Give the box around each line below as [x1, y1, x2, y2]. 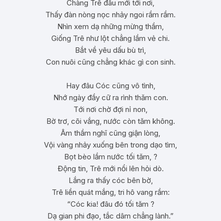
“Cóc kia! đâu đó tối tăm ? [67, 199, 154, 209]
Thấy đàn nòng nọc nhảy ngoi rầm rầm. [45, 10, 176, 19]
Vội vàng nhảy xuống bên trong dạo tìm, [44, 140, 177, 149]
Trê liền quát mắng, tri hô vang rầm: [51, 187, 170, 197]
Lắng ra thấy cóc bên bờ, [68, 176, 153, 185]
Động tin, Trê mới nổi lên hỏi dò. [57, 164, 164, 173]
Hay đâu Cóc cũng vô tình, [66, 81, 155, 90]
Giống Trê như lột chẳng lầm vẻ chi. [51, 34, 170, 43]
